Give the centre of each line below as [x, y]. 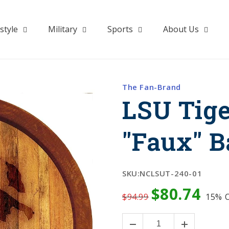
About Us [181, 29]
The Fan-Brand [152, 87]
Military [62, 29]
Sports [120, 29]
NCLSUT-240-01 [171, 173]
